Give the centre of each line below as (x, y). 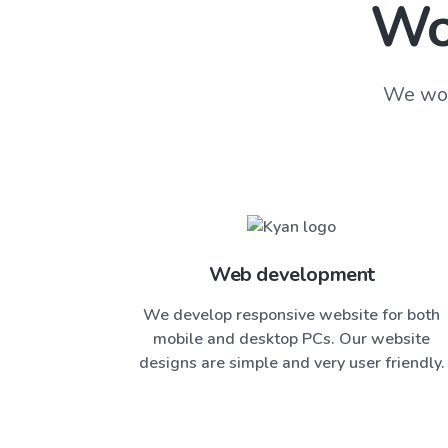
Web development (291, 274)
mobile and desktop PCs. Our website (292, 338)
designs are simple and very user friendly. (291, 362)
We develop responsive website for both (292, 314)
